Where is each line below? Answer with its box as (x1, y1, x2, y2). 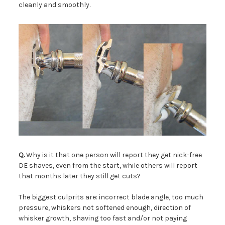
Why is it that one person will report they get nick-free (24, 150, 202, 159)
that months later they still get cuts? (18, 171, 141, 180)
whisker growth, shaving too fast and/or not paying (18, 213, 187, 222)
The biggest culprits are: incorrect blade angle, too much (18, 192, 203, 201)
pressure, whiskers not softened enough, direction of (18, 203, 191, 212)
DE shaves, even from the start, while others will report (18, 161, 197, 170)
